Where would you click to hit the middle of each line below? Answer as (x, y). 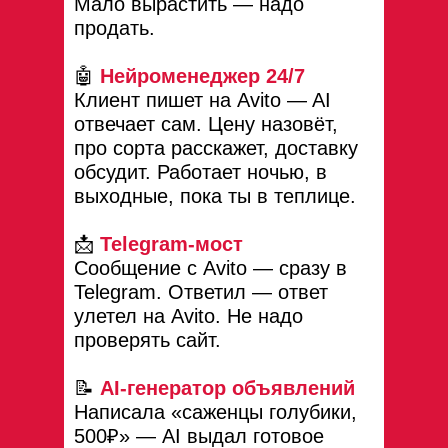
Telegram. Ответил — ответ (201, 292)
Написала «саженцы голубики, (215, 412)
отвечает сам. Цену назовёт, (206, 124)
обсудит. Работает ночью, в (200, 172)
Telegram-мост (171, 244)
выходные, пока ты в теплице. (215, 196)
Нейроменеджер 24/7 (202, 76)
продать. (114, 28)
